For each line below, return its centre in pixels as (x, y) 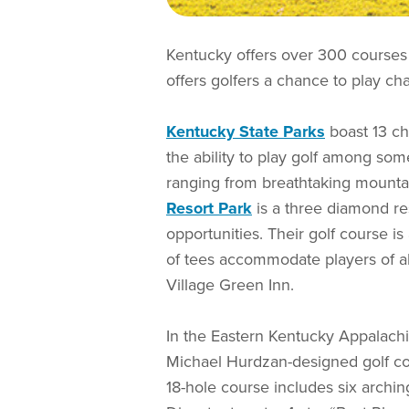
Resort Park (209, 208)
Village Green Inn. (230, 284)
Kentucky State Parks (246, 131)
